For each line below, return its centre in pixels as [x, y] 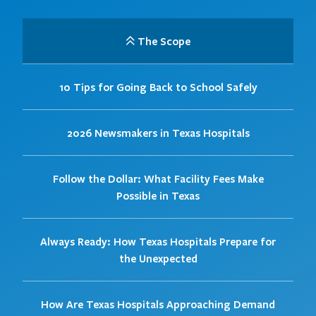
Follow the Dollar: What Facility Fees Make [158, 179]
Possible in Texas [158, 196]
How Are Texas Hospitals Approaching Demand [158, 304]
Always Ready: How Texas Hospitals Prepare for [158, 242]
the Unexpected [158, 259]
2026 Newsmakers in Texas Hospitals [158, 133]
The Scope [162, 41]
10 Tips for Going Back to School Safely [158, 87]
